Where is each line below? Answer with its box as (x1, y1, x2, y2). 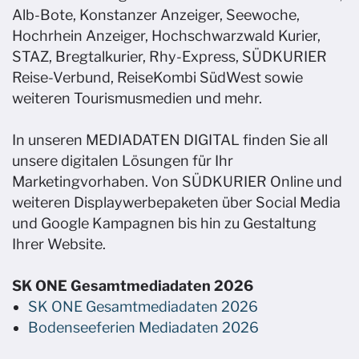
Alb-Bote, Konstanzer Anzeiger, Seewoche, (12, 6, 300, 23)
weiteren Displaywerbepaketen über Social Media (12, 194, 341, 211)
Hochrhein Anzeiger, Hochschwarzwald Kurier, (12, 27, 321, 44)
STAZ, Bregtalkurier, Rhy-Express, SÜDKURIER (12, 48, 327, 65)
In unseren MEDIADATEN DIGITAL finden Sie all (12, 131, 328, 148)
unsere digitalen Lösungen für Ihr (12, 152, 233, 169)
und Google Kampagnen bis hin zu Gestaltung (12, 215, 317, 232)
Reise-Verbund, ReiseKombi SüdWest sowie (12, 69, 303, 86)
